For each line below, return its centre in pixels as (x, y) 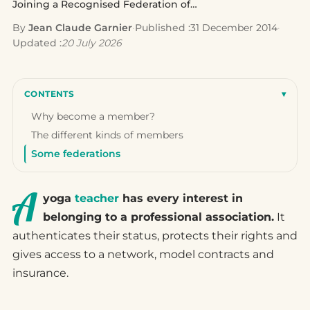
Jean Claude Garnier (80, 28)
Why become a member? (93, 116)
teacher (97, 198)
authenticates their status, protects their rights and (155, 236)
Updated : (37, 43)
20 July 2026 (92, 43)
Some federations (76, 154)
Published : (163, 28)
